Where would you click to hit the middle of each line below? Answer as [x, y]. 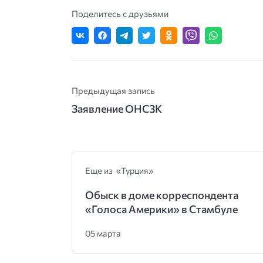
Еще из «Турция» [119, 171]
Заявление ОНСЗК [117, 108]
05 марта [103, 233]
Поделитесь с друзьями [120, 14]
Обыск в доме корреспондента [161, 195]
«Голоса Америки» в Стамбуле [161, 209]
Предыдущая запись [113, 90]
